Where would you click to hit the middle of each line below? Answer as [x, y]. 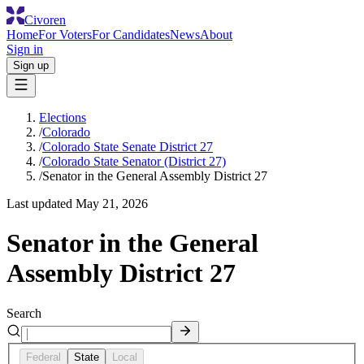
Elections [63, 117]
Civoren [45, 20]
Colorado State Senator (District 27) [134, 161]
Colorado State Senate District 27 [128, 147]
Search [24, 313]
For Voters [65, 35]
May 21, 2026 [112, 204]
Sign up [31, 65]
